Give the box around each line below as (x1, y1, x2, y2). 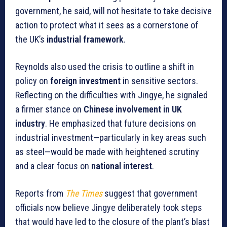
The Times (65, 188, 102, 199)
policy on (15, 75, 50, 87)
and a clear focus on (15, 161, 91, 172)
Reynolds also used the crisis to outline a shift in (15, 61, 194, 72)
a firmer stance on (15, 104, 84, 115)
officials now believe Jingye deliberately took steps (15, 202, 202, 213)
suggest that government (102, 188, 198, 199)
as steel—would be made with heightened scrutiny (15, 146, 199, 158)
